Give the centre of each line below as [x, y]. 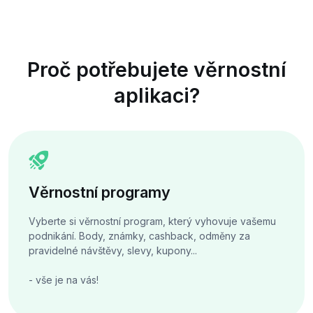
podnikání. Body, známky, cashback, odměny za [139, 235]
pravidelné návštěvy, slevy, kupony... [112, 250]
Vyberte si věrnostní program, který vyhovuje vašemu [152, 221]
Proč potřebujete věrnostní [156, 70]
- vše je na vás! [63, 279]
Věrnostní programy [99, 192]
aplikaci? [156, 96]
